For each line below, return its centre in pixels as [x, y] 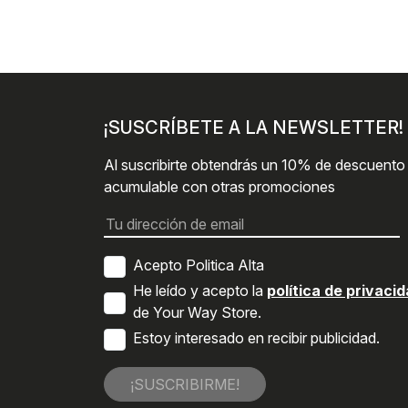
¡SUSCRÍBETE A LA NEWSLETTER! [254, 127]
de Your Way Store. [197, 312]
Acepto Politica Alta [199, 265]
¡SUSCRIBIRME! [185, 384]
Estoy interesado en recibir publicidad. [256, 337]
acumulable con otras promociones [219, 186]
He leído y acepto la [200, 290]
